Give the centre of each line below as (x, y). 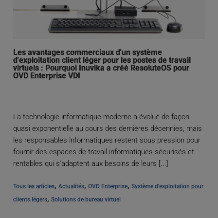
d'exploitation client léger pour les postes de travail (102, 60)
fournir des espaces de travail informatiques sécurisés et (103, 152)
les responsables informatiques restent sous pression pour (107, 140)
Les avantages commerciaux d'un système (87, 53)
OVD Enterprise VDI (46, 76)
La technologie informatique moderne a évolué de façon (101, 117)
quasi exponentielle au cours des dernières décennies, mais (107, 129)
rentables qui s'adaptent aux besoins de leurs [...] (91, 164)
